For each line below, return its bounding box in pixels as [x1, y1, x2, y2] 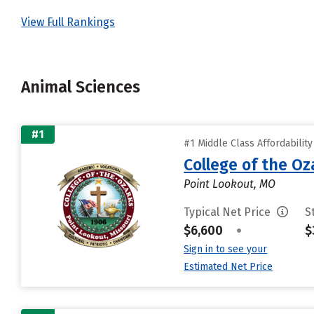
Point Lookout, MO [184, 177, 276, 191]
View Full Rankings [21, 15, 115, 29]
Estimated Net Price [184, 260, 273, 273]
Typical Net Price [184, 205, 274, 219]
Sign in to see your [184, 243, 268, 255]
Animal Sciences [21, 77, 140, 97]
